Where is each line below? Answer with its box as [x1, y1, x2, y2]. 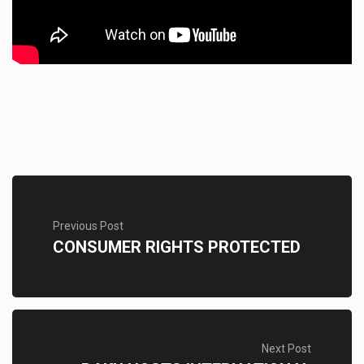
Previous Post [53, 219, 123, 232]
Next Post [262, 341, 311, 355]
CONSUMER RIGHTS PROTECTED [53, 236, 301, 257]
